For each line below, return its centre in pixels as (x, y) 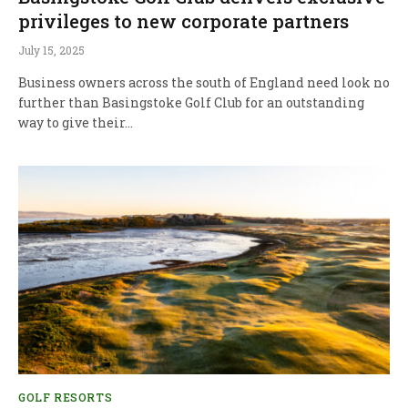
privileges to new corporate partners (184, 20)
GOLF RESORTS (66, 398)
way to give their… (76, 122)
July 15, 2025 (51, 50)
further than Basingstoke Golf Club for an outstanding (191, 102)
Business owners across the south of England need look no (204, 82)
